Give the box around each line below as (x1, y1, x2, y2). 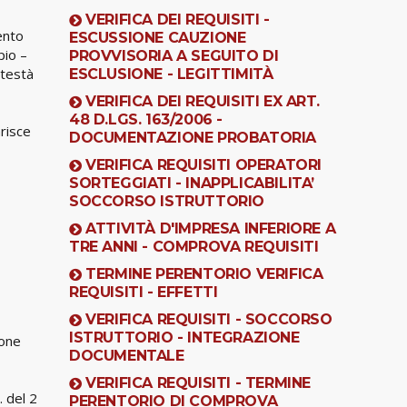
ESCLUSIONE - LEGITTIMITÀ (69, 65, 273, 83)
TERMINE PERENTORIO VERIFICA (85, 264, 323, 283)
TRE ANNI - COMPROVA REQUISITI (69, 237, 319, 255)
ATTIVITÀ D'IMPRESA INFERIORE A (85, 219, 336, 237)
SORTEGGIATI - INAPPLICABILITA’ (69, 174, 315, 192)
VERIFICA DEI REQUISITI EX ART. (85, 92, 320, 110)
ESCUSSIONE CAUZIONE (69, 28, 246, 46)
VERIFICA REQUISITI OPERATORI (85, 155, 323, 174)
